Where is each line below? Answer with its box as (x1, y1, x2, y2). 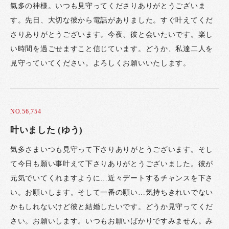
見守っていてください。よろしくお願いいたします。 (10, 59, 191, 67)
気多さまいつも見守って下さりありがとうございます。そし (10, 146, 213, 153)
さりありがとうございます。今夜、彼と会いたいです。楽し (10, 31, 213, 39)
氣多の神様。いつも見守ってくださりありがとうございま (10, 2, 206, 10)
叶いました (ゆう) (10, 125, 83, 135)
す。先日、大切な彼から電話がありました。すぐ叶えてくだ (10, 16, 213, 25)
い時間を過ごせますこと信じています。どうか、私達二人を (10, 45, 213, 53)
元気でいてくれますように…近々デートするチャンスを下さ (10, 174, 213, 182)
